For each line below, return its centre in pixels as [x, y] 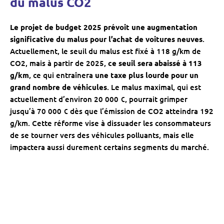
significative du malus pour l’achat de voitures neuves [106, 39]
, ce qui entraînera [62, 75]
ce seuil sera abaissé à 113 [155, 63]
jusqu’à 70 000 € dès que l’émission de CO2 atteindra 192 [112, 111]
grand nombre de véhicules [58, 87]
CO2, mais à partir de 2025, [59, 63]
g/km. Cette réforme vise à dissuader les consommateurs [110, 123]
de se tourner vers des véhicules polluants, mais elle [102, 135]
